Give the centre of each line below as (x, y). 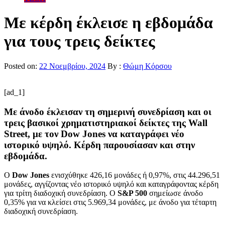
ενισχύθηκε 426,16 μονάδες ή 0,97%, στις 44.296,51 (135, 175)
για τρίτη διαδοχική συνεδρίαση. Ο (61, 193)
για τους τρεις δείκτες (80, 41)
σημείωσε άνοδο (175, 193)
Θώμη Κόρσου (147, 66)
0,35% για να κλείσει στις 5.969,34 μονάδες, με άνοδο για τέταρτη (110, 202)
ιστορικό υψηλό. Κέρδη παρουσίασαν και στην (99, 145)
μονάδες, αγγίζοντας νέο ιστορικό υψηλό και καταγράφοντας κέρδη (111, 184)
